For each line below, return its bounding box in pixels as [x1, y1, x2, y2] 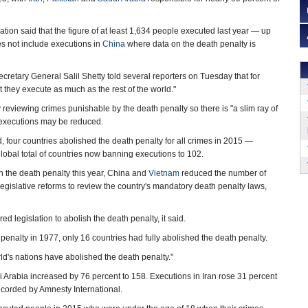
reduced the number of [179, 168, 266, 178]
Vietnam [148, 168, 179, 178]
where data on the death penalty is [125, 39, 256, 49]
